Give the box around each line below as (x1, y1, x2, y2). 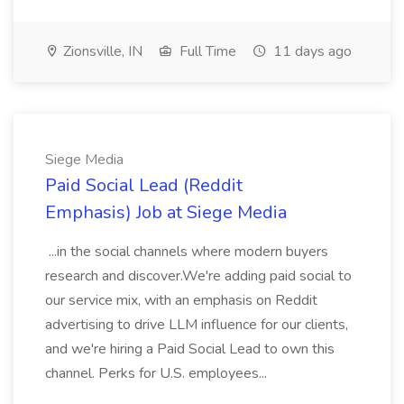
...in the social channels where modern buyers (45, 242, 328, 262)
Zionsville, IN (60, 41, 142, 61)
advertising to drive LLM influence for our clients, (45, 315, 348, 335)
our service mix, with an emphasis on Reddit (45, 290, 317, 310)
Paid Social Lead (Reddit (45, 173, 243, 197)
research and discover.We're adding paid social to (45, 266, 352, 286)
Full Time (176, 41, 236, 61)
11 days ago (270, 41, 352, 61)
